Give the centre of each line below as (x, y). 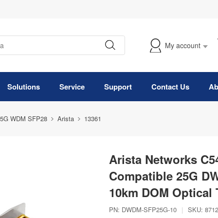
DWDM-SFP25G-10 (149, 209)
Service (72, 87)
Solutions (24, 87)
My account (183, 45)
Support (118, 87)
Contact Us (170, 87)
